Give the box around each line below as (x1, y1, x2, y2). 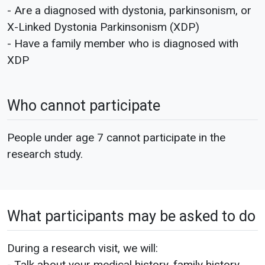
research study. (7, 147, 83, 161)
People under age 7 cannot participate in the (7, 130, 225, 144)
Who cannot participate (7, 96, 160, 114)
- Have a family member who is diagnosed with (7, 36, 238, 50)
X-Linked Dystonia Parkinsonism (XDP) (7, 20, 199, 34)
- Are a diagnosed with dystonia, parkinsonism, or (7, 3, 251, 17)
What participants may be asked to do (7, 207, 256, 225)
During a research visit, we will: (7, 241, 158, 255)
